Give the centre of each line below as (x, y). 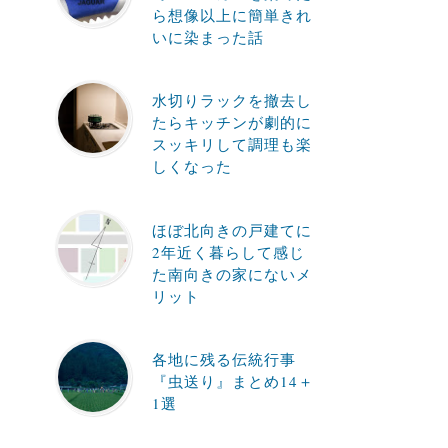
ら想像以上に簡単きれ (231, 14)
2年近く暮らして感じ (228, 251)
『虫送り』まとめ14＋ (232, 381)
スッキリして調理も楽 (231, 144)
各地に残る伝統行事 (223, 359)
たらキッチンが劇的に (231, 122)
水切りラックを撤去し (231, 100)
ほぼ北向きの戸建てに (231, 229)
